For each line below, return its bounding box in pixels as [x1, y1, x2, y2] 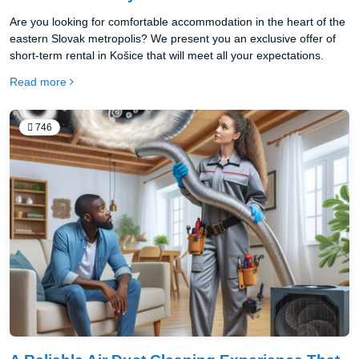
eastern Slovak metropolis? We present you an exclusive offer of [10, 32, 336, 46]
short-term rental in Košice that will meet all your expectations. [10, 49, 324, 63]
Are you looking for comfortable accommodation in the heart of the [10, 15, 345, 29]
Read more [10, 75, 67, 89]
